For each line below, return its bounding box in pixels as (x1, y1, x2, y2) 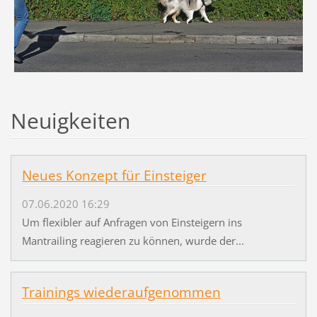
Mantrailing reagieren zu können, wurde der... (21, 233, 244, 248)
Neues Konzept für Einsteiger (21, 166, 207, 185)
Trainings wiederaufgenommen (21, 282, 221, 301)
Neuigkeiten (10, 105, 130, 135)
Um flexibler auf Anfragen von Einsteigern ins (21, 214, 242, 229)
